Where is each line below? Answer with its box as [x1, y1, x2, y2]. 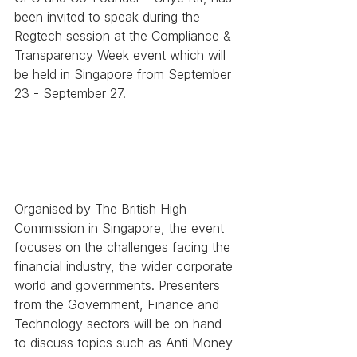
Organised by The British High [14, 201, 190, 218]
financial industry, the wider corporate [14, 258, 237, 275]
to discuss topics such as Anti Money [14, 335, 237, 351]
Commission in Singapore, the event [14, 220, 228, 237]
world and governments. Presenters [14, 277, 224, 294]
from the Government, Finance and [14, 296, 223, 313]
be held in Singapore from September [14, 65, 235, 82]
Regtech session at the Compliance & [14, 27, 235, 44]
